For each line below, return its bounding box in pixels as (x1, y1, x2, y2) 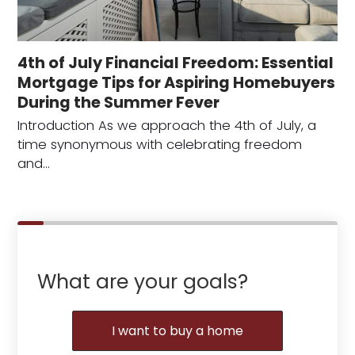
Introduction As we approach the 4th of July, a (17, 116, 317, 136)
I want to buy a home (112, 322, 243, 341)
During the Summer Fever (17, 92, 220, 114)
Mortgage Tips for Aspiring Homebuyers (17, 72, 336, 94)
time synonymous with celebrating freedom (17, 136, 303, 155)
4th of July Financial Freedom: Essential (17, 52, 334, 74)
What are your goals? (37, 268, 249, 296)
